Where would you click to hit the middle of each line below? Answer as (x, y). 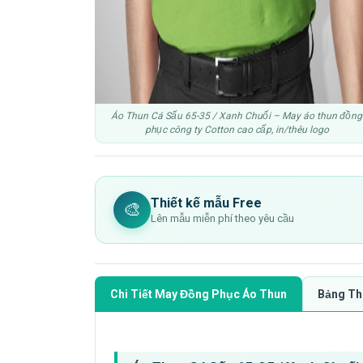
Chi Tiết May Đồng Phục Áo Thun (199, 294)
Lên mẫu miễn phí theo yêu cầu (222, 218)
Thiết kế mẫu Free (206, 203)
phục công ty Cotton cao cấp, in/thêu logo (237, 130)
